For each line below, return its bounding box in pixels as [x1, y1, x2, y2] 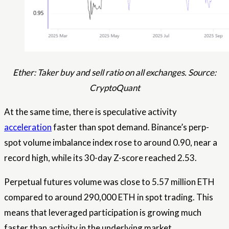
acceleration [4, 122, 52, 132]
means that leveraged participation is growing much [4, 207, 201, 218]
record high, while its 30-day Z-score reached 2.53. [4, 152, 197, 163]
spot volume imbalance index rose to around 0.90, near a [4, 137, 217, 148]
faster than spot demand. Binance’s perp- [52, 122, 209, 132]
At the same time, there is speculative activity [4, 106, 177, 117]
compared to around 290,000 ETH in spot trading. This [4, 192, 213, 202]
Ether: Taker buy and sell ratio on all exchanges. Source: [13, 67, 216, 78]
